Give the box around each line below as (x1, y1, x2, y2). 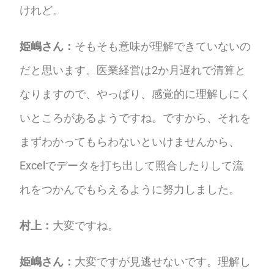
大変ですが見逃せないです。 (75, 254, 218, 268)
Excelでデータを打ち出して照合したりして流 (20, 158, 244, 172)
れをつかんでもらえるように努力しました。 (20, 182, 240, 196)
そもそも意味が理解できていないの (75, 39, 251, 53)
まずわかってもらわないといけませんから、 (20, 135, 240, 148)
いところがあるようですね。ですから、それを (20, 111, 251, 124)
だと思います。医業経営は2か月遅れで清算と (20, 63, 246, 76)
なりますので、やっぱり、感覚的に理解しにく (20, 87, 251, 100)
